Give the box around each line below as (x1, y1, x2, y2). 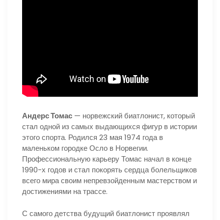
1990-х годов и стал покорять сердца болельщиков (22, 165, 197, 175)
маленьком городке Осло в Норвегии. (22, 143, 148, 153)
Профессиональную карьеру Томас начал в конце (22, 154, 192, 164)
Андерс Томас (22, 110, 72, 121)
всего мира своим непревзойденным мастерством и (22, 175, 197, 186)
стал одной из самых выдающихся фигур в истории (22, 121, 197, 132)
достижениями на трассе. (22, 186, 108, 196)
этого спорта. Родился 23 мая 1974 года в (22, 132, 163, 142)
